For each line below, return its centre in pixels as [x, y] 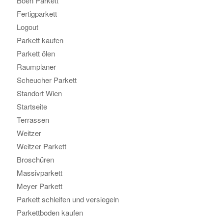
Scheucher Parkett [46, 80]
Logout [27, 27]
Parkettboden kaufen [50, 213]
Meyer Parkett [39, 186]
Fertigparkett [37, 14]
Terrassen [33, 120]
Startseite [32, 107]
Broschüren [35, 160]
